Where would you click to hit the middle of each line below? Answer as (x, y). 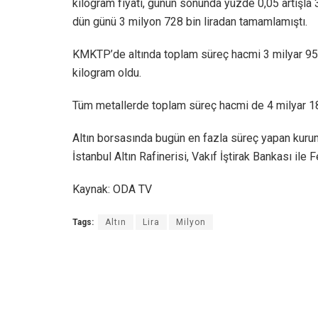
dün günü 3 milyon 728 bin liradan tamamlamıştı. (190, 21)
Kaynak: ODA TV (112, 189)
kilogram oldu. (107, 72)
